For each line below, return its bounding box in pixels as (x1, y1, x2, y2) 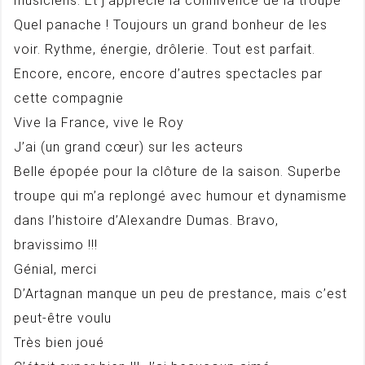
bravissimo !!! (14, 237, 98, 253)
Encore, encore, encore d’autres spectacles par (14, 66, 323, 81)
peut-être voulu (14, 310, 112, 326)
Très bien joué (14, 335, 104, 350)
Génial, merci (14, 262, 97, 277)
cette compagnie (14, 90, 124, 106)
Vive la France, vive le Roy (14, 115, 184, 130)
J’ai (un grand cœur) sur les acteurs (14, 139, 244, 155)
